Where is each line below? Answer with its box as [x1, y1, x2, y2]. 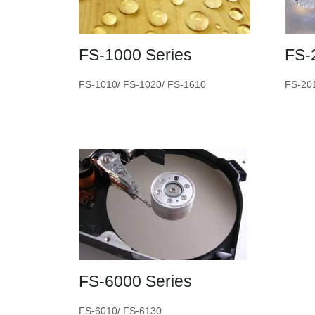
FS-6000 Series [79, 271, 192, 290]
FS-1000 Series [79, 45, 192, 64]
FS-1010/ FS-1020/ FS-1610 [79, 78, 206, 90]
